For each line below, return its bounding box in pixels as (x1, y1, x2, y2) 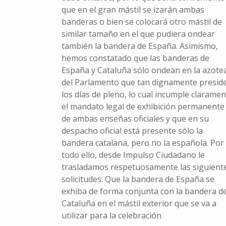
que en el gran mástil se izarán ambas (61, 4, 204, 16)
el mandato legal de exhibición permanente (61, 101, 224, 112)
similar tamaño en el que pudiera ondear (61, 28, 215, 40)
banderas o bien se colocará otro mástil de (61, 16, 222, 28)
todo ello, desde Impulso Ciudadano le (61, 149, 205, 161)
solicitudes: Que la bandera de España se (61, 174, 214, 185)
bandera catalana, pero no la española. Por (61, 137, 224, 149)
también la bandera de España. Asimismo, (61, 40, 218, 52)
